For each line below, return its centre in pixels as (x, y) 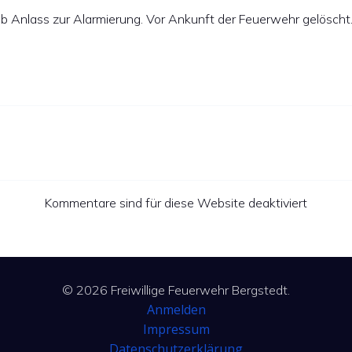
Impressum (176, 329)
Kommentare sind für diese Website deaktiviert (176, 203)
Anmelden (176, 310)
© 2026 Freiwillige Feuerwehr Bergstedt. (176, 290)
